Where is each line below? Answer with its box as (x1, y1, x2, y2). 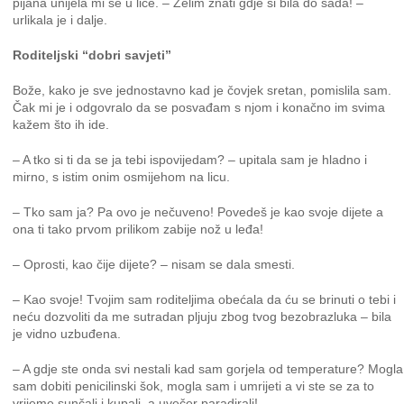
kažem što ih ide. (13, 117, 110, 132)
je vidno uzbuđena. (13, 326, 122, 341)
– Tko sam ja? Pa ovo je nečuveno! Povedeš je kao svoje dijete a (13, 205, 384, 219)
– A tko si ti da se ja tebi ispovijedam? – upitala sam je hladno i (13, 152, 368, 167)
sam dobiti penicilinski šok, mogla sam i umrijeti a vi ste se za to (13, 379, 375, 393)
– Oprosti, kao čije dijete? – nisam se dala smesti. (13, 257, 296, 271)
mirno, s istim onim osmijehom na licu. (13, 170, 231, 184)
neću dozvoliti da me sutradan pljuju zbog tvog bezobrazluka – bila (13, 309, 392, 324)
